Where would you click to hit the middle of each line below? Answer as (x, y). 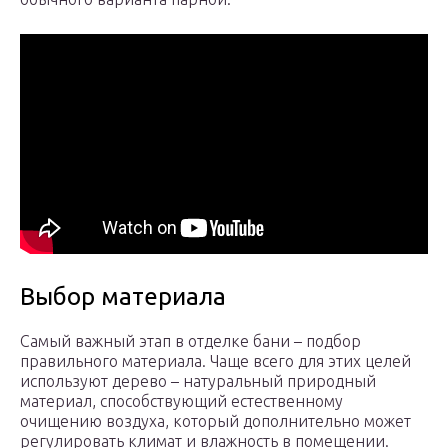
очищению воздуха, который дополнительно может (215, 421)
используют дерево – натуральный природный (198, 381)
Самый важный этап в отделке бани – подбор (190, 341)
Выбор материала (123, 297)
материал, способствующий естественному (181, 401)
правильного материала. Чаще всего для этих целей (215, 361)
